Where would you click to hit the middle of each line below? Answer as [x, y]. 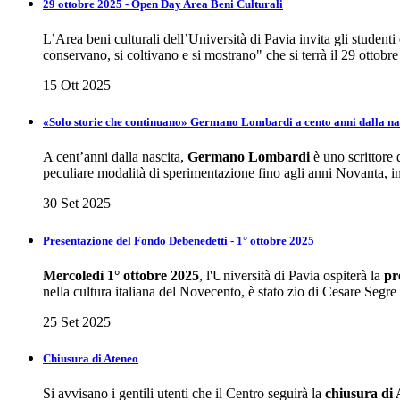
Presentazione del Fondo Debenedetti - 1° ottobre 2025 [179, 240]
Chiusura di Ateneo [91, 358]
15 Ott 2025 [77, 86]
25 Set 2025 [77, 321]
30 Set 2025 [77, 204]
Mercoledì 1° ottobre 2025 [121, 275]
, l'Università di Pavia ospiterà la [290, 275]
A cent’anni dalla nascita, [115, 157]
